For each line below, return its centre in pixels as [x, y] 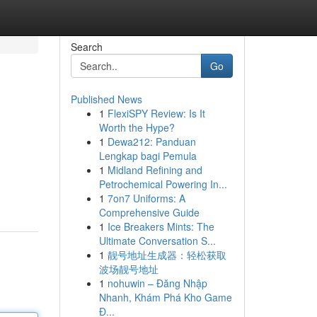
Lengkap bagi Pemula [148, 156]
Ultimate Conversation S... [157, 241]
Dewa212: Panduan [151, 142]
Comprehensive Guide [149, 212]
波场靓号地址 [128, 269]
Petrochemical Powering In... [163, 184]
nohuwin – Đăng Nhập [157, 283]
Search [86, 47]
